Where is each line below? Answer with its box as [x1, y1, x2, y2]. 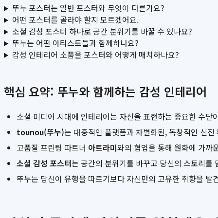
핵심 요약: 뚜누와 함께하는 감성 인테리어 [4, 83, 207, 100]
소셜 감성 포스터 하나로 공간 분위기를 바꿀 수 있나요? [12, 25, 192, 37]
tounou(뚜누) [17, 126, 64, 138]
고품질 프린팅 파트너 [17, 142, 88, 154]
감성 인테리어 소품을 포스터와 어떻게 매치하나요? [12, 49, 179, 61]
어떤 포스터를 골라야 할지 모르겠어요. [12, 14, 139, 26]
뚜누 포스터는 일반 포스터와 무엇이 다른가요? [12, 2, 164, 14]
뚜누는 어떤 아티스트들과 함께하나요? [12, 37, 139, 49]
